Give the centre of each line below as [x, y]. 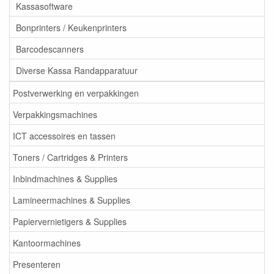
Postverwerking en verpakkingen [76, 93]
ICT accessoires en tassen [64, 135]
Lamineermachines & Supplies [72, 200]
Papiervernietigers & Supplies [70, 221]
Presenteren [37, 264]
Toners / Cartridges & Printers [70, 157]
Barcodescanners [50, 49]
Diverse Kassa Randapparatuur [77, 70]
